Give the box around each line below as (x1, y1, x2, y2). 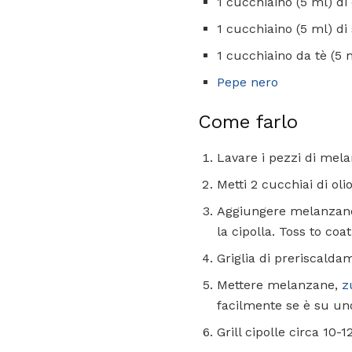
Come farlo (198, 111, 298, 134)
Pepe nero (217, 75, 278, 90)
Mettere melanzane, (217, 277, 342, 293)
